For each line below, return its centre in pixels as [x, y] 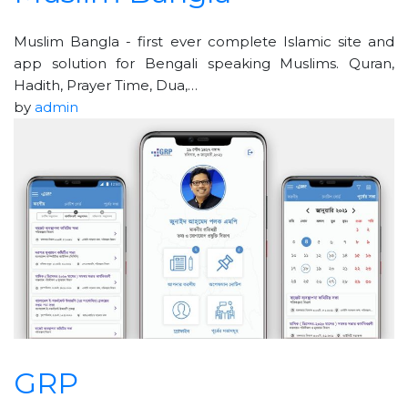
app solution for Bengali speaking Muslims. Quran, [204, 63]
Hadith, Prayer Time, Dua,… [106, 85]
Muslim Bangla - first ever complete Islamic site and [204, 41]
